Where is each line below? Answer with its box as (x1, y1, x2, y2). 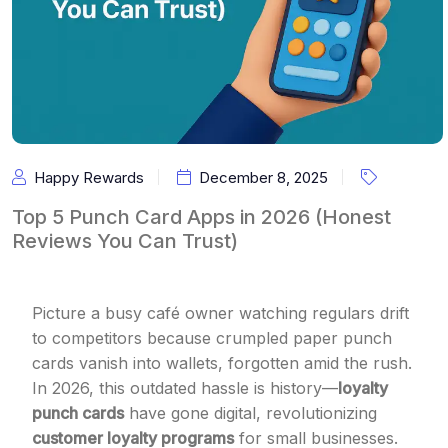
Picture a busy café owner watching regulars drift (32, 303, 409, 323)
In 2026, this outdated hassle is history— (32, 378, 338, 398)
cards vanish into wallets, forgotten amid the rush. (32, 353, 412, 373)
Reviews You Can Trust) (12, 229, 238, 253)
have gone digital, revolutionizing (124, 403, 377, 423)
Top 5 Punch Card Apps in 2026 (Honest (12, 205, 391, 229)
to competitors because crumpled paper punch (32, 328, 392, 348)
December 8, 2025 (199, 168, 328, 187)
